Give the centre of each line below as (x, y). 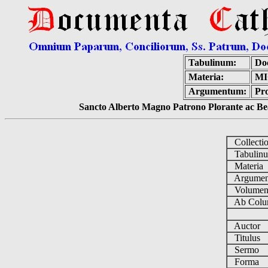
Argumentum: (217, 91)
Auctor (246, 226)
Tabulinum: (212, 63)
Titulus (246, 238)
